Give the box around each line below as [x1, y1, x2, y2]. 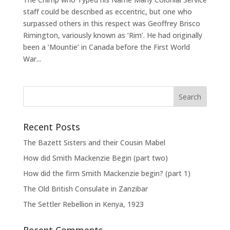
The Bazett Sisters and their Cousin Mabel [23, 138, 165, 147]
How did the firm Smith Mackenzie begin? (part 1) [23, 168, 190, 178]
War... [23, 54, 41, 64]
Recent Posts [23, 121, 80, 133]
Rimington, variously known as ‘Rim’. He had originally [23, 30, 202, 40]
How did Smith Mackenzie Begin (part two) [23, 153, 168, 163]
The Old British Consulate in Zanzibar [23, 184, 148, 194]
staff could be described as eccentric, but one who [23, 7, 192, 16]
